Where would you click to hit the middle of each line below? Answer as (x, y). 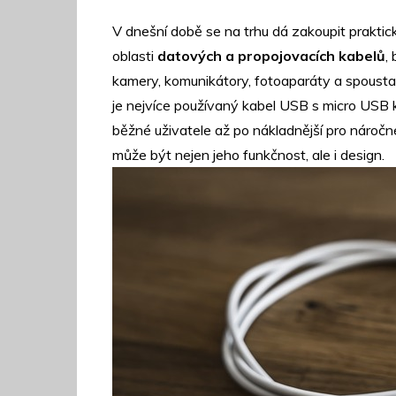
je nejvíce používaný (177, 105)
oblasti (135, 56)
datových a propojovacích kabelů (271, 56)
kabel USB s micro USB (316, 105)
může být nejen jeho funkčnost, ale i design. (248, 155)
